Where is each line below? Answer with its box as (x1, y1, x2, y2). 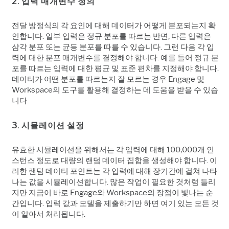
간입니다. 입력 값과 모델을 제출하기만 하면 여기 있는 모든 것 (12, 198, 219, 208)
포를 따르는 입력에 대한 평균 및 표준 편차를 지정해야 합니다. (12, 63, 219, 73)
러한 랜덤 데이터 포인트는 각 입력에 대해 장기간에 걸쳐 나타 (12, 166, 217, 176)
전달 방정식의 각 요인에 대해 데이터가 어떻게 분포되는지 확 (12, 20, 216, 30)
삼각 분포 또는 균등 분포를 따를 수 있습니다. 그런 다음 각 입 (12, 42, 214, 52)
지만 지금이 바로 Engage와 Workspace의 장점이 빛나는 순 (12, 188, 213, 197)
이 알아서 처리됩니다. (12, 209, 85, 219)
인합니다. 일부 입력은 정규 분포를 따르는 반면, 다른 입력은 (12, 31, 211, 41)
